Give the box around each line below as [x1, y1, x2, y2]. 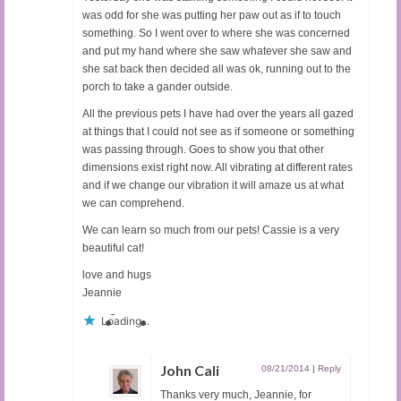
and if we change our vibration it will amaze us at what [82, 179, 344, 192]
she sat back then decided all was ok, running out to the [82, 63, 351, 76]
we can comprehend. [82, 197, 184, 210]
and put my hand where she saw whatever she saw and [82, 45, 352, 58]
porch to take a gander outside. [82, 81, 233, 94]
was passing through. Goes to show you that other [82, 143, 324, 157]
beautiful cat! [82, 242, 144, 255]
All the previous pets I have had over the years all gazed [82, 107, 354, 121]
